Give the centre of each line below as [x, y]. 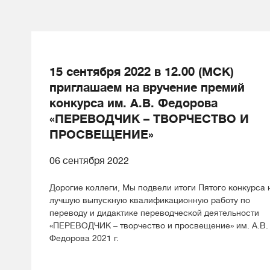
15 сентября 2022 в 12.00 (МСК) [142, 72]
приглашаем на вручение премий [147, 88]
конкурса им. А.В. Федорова [133, 103]
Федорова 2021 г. [84, 238]
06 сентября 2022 [89, 161]
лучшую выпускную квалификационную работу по [150, 200]
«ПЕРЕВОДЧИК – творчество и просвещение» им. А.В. [159, 225]
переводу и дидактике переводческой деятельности [154, 213]
